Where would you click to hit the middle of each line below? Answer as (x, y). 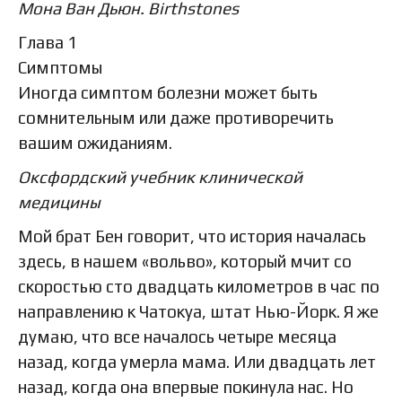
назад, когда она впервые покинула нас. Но (186, 386)
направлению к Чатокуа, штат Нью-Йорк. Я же (198, 311)
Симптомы (60, 67)
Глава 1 (48, 42)
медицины (59, 201)
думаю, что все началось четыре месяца (177, 336)
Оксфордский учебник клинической (160, 176)
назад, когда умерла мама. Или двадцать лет (197, 361)
